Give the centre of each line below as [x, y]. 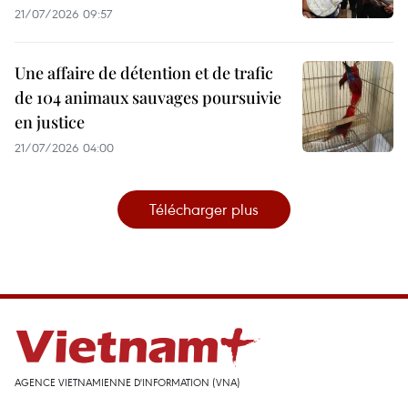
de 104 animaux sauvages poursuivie [148, 98]
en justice [50, 122]
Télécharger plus [204, 209]
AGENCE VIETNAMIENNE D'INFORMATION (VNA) [127, 382]
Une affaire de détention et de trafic [144, 73]
